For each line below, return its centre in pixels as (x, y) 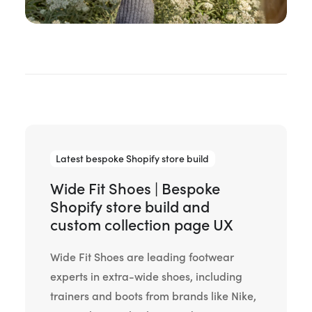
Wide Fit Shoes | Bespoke (135, 189)
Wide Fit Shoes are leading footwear (142, 257)
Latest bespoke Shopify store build (133, 159)
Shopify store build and (130, 207)
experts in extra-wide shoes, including (146, 277)
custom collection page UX (142, 225)
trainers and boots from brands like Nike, (153, 296)
